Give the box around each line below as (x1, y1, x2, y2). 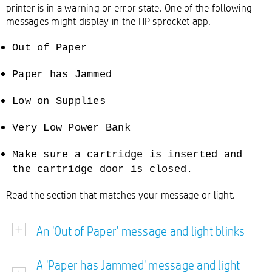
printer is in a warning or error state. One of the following (6, 1, 252, 14)
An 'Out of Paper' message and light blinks (36, 223, 245, 239)
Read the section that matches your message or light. (6, 188, 235, 201)
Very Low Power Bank (12, 122, 131, 134)
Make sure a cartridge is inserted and (12, 149, 243, 160)
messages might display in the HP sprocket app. (6, 15, 211, 27)
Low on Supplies (12, 95, 106, 107)
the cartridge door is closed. (12, 163, 193, 175)
